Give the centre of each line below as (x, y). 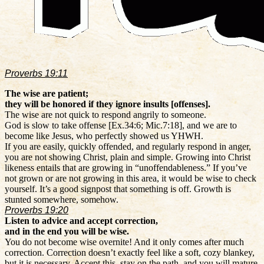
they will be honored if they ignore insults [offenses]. (108, 104)
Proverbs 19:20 (37, 210)
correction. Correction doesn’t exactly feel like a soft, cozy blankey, (130, 252)
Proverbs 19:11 (36, 73)
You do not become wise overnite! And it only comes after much (124, 242)
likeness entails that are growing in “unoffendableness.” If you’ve (126, 167)
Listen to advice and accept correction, (81, 220)
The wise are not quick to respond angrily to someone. (105, 114)
